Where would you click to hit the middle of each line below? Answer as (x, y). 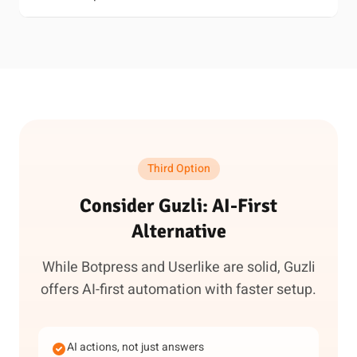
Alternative (178, 231)
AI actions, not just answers (135, 347)
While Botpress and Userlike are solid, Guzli (178, 267)
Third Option (178, 169)
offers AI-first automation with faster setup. (178, 290)
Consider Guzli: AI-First (178, 206)
